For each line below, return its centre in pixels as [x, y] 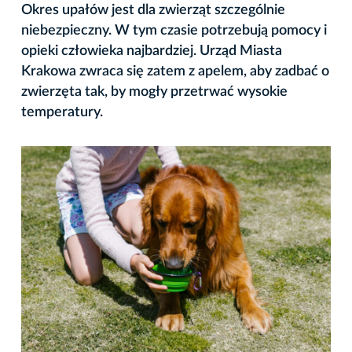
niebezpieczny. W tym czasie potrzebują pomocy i [174, 30]
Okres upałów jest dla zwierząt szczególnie [153, 10]
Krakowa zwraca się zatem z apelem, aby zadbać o [175, 71]
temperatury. [62, 112]
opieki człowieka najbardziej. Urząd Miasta [152, 51]
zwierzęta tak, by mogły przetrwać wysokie [154, 92]
